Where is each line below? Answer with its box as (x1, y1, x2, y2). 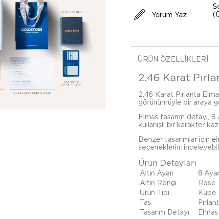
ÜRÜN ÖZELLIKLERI (138, 55, 208, 63)
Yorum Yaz (152, 11, 187, 19)
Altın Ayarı (140, 169, 174, 177)
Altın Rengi (140, 179, 176, 187)
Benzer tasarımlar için (138, 135, 212, 143)
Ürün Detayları (138, 158, 197, 168)
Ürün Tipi (140, 189, 169, 197)
